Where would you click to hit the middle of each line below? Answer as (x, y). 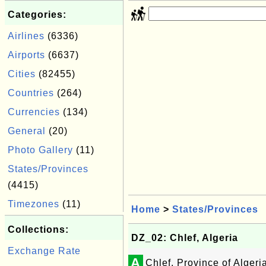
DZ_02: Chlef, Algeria (185, 238)
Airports (26, 55)
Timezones (34, 204)
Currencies (34, 112)
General (27, 131)
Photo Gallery (40, 150)
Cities (22, 74)
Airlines (26, 36)
